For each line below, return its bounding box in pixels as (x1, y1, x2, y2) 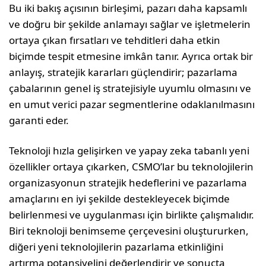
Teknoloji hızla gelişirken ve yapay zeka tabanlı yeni (9, 144, 250, 157)
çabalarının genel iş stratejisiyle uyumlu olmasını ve (9, 81, 252, 95)
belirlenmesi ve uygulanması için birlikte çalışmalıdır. (9, 208, 255, 221)
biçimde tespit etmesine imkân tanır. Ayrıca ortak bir (9, 49, 254, 63)
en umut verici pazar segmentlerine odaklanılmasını (9, 97, 255, 111)
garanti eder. (9, 113, 69, 127)
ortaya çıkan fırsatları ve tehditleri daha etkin (9, 33, 221, 47)
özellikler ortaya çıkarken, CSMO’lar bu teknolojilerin (9, 160, 254, 173)
